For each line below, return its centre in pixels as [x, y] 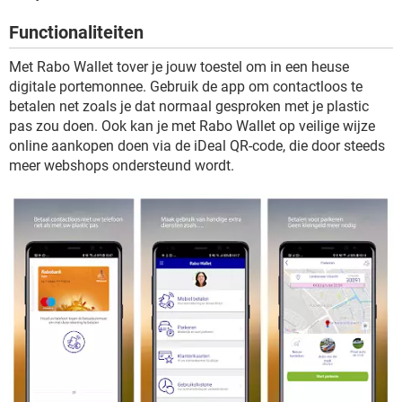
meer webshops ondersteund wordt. [122, 166]
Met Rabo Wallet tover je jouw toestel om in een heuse [179, 67]
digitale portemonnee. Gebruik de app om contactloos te [186, 87]
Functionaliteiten [76, 32]
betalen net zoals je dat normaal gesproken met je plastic [189, 106]
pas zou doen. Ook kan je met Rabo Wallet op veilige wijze [192, 126]
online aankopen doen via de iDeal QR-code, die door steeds [197, 146]
